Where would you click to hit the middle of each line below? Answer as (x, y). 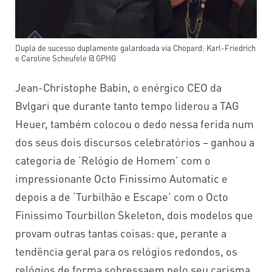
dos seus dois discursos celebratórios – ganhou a (135, 141)
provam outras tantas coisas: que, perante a (121, 233)
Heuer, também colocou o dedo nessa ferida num (134, 123)
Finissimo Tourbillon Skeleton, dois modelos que (134, 214)
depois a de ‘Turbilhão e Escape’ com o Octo (122, 196)
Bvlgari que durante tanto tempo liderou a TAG (127, 105)
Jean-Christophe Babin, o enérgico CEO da (118, 87)
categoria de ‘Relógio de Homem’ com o (113, 160)
